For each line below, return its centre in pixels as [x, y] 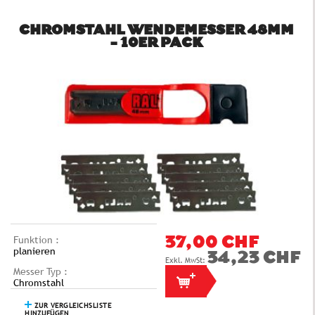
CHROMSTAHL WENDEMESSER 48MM [156, 31]
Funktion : [36, 239]
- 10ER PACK [156, 44]
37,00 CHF [212, 243]
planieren [34, 251]
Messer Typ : [40, 271]
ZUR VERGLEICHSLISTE [71, 305]
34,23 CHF [253, 258]
